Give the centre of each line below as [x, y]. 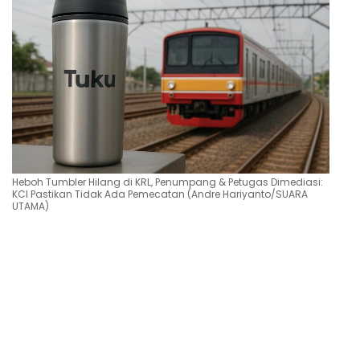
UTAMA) [31, 207]
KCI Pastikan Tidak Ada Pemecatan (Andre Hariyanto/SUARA [160, 194]
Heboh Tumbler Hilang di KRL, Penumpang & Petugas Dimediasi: [168, 182]
